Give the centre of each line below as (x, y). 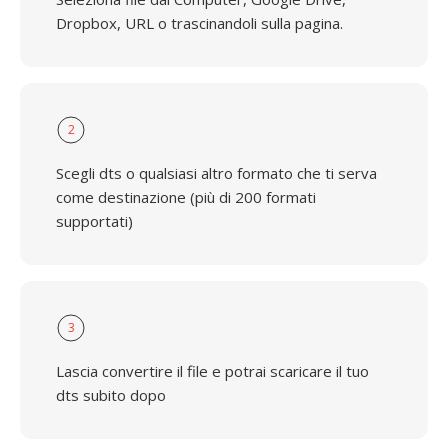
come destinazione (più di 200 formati (186, 197)
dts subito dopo (111, 395)
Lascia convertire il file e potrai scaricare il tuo (212, 371)
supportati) (94, 221)
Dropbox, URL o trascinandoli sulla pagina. (199, 23)
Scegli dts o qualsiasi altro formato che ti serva (216, 173)
